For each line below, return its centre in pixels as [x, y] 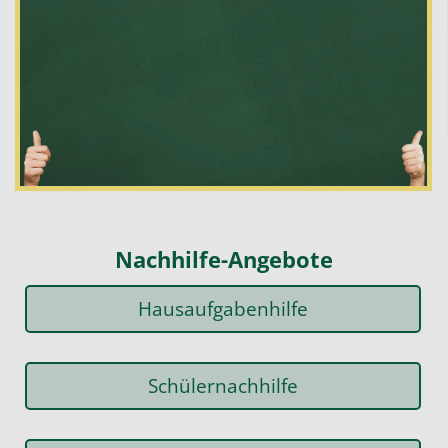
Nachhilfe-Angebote [223, 258]
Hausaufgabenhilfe [223, 308]
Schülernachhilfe [223, 385]
